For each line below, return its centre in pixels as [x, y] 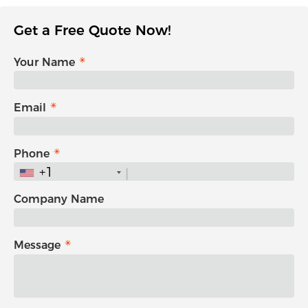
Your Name [44, 62]
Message [37, 245]
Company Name [59, 199]
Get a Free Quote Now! [92, 30]
